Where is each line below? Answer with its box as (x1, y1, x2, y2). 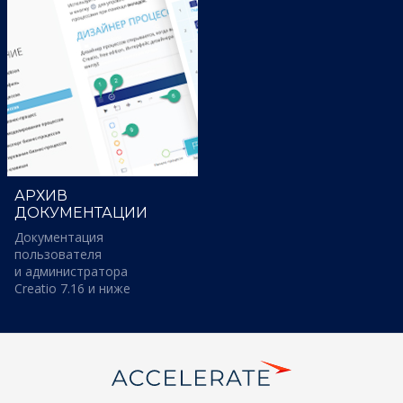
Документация (14, 228, 103, 246)
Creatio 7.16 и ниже (14, 280, 130, 297)
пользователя (14, 246, 102, 263)
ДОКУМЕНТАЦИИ (14, 204, 148, 221)
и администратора (14, 263, 128, 280)
